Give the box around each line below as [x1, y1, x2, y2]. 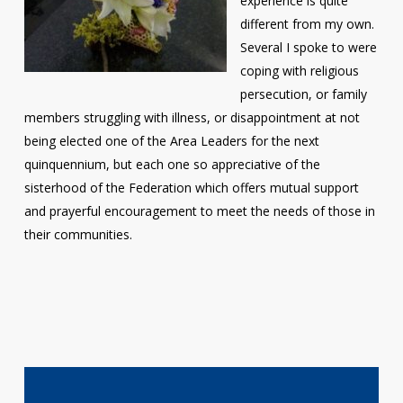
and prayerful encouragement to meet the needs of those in [23, 202, 375, 219]
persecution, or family [239, 85, 367, 103]
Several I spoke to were [239, 39, 377, 56]
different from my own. [239, 15, 374, 32]
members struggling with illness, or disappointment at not [23, 109, 360, 126]
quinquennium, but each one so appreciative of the [23, 156, 320, 173]
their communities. [23, 226, 132, 243]
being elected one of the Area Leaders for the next [23, 132, 319, 149]
